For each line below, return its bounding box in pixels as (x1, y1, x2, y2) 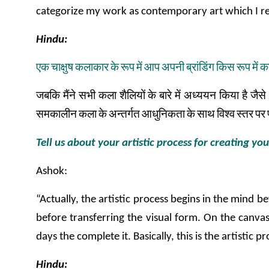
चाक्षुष (51, 62, 73, 74)
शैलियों (119, 91, 145, 102)
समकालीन (36, 109, 77, 121)
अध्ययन (184, 91, 217, 102)
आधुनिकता (142, 109, 185, 121)
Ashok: (36, 166, 67, 177)
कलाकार (75, 62, 109, 74)
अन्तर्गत (109, 109, 140, 121)
